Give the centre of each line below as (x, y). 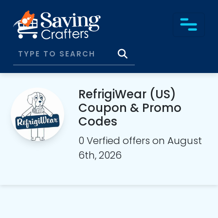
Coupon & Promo (130, 108)
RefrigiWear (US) (127, 94)
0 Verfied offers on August (140, 141)
